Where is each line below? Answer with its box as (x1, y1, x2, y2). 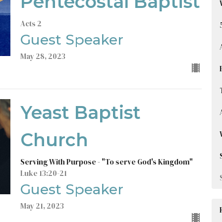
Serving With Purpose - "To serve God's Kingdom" (20, 157, 193, 167)
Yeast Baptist (20, 102, 141, 123)
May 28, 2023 (20, 51, 65, 61)
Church (20, 129, 88, 151)
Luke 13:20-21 (20, 168, 67, 178)
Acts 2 (20, 18, 42, 29)
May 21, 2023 (20, 201, 64, 211)
